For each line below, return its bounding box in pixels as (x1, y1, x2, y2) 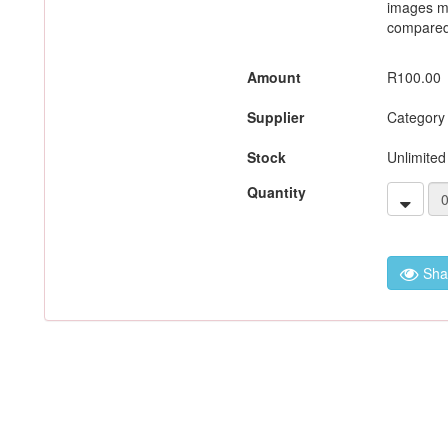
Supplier (247, 107, 304, 127)
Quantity (247, 182, 306, 202)
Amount (247, 67, 301, 87)
